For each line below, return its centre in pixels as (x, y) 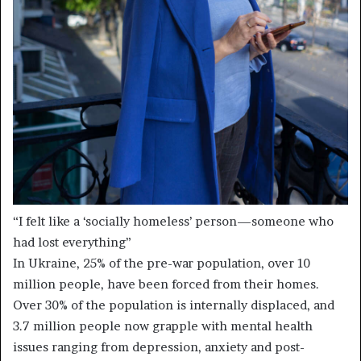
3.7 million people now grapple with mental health (163, 326)
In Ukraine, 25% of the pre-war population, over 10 (162, 263)
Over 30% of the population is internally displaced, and (174, 305)
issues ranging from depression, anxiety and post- (159, 346)
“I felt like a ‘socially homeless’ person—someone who (173, 221)
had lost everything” (72, 242)
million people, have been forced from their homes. (166, 284)
